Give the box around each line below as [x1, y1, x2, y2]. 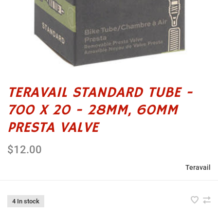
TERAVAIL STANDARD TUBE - [7, 84, 193, 102]
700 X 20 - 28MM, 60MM [7, 101, 178, 119]
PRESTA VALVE [7, 119, 98, 137]
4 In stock [12, 198, 39, 205]
